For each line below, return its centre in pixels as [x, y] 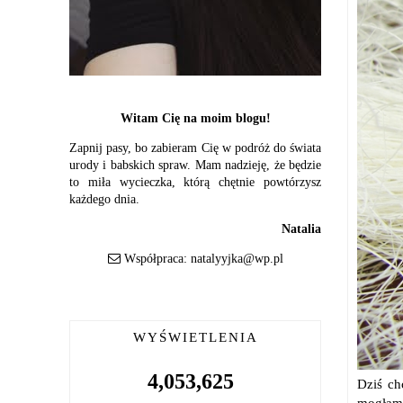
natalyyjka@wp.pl [237, 259]
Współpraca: [155, 259]
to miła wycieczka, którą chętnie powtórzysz [195, 182]
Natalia [301, 229]
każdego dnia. [104, 199]
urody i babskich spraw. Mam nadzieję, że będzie [195, 165]
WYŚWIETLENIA [195, 337]
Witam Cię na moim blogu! [195, 118]
